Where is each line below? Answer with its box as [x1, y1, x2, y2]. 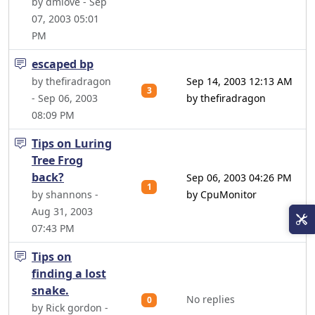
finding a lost [32, 266, 106, 281]
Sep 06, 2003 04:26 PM [186, 171, 292, 184]
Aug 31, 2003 [32, 205, 93, 218]
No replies [186, 292, 235, 306]
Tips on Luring [32, 136, 112, 151]
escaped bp [32, 56, 94, 72]
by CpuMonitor [186, 188, 257, 201]
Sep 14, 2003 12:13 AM [186, 75, 292, 88]
